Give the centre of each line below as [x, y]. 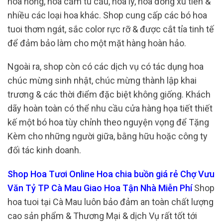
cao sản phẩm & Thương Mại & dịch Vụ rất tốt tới [102, 216]
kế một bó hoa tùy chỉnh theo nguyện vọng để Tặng [108, 122]
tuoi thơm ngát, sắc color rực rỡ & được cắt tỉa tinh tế [111, 29]
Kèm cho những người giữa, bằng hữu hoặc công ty [108, 136]
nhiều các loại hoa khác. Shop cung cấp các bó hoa [107, 15]
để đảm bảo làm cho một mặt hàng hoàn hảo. [97, 43]
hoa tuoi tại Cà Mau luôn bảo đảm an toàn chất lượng [111, 202]
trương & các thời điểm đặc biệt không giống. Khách [109, 95]
